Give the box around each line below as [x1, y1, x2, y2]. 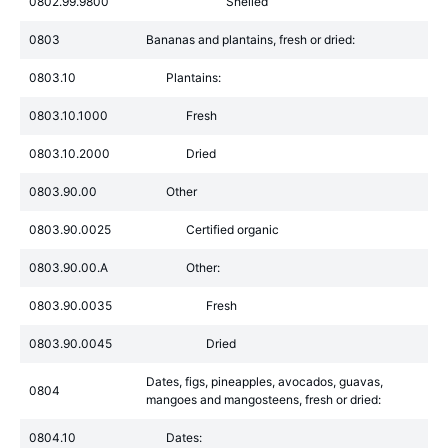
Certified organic [186, 222, 279, 237]
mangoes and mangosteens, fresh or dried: [146, 392, 381, 407]
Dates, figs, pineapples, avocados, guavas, [146, 374, 383, 389]
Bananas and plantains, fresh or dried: [146, 32, 355, 47]
